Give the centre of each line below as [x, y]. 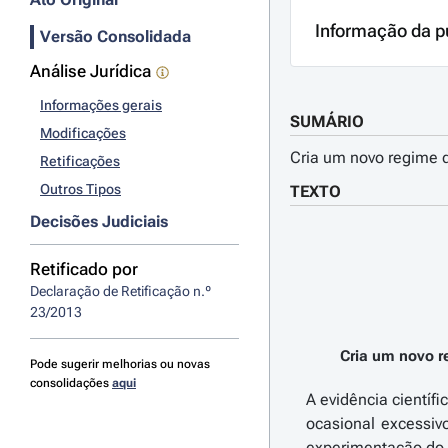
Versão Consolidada [115, 36]
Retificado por [84, 269]
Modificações [83, 133]
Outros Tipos [80, 189]
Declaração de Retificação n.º [120, 291]
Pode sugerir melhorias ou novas [120, 364]
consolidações [71, 383]
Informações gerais [101, 105]
